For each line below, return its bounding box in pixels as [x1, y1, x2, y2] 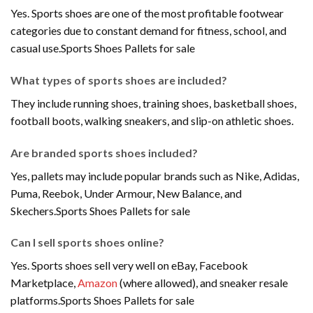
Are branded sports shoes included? [10, 145, 198, 159]
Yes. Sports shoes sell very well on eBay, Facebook [10, 259, 248, 272]
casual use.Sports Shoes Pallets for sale [10, 41, 195, 55]
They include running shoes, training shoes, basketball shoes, [10, 96, 296, 110]
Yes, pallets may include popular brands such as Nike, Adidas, [10, 168, 299, 182]
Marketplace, [10, 276, 78, 290]
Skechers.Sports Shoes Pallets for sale [10, 203, 190, 217]
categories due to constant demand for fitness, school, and [10, 24, 286, 38]
